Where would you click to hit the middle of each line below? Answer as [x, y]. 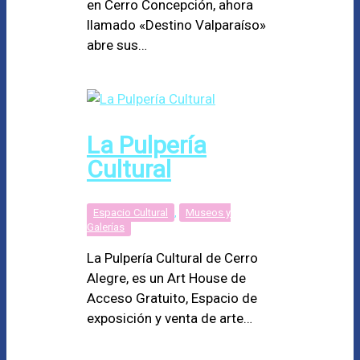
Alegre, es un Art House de [166, 278]
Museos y [208, 212]
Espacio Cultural [131, 212]
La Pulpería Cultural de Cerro [172, 258]
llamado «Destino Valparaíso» [176, 25]
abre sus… [117, 45]
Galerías [106, 227]
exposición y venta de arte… [170, 318]
